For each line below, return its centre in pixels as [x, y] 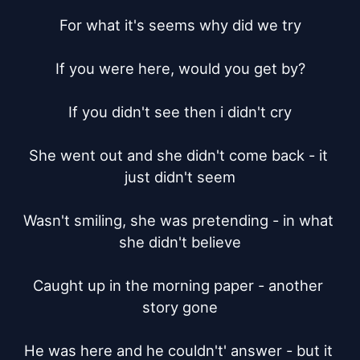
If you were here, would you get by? [180, 68]
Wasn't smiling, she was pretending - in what [178, 220]
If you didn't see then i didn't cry [180, 112]
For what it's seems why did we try [180, 25]
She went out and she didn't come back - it [178, 155]
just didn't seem [180, 177]
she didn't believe [180, 242]
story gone [180, 307]
